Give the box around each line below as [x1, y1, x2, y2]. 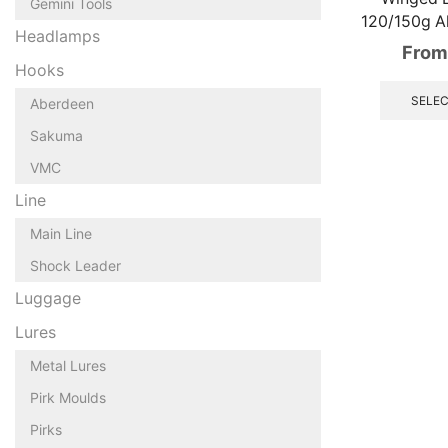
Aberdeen [30, 94, 94, 112]
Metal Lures [30, 356, 106, 374]
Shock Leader [30, 256, 121, 274]
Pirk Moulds [30, 388, 106, 406]
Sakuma [30, 126, 83, 144]
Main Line [30, 224, 92, 242]
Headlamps [15, 26, 100, 46]
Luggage [15, 288, 81, 308]
